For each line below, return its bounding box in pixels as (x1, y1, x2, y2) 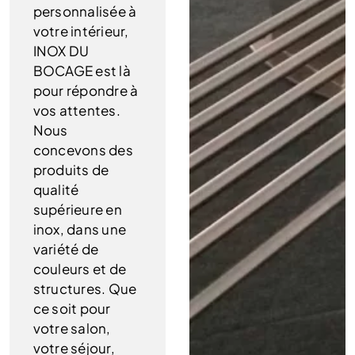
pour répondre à (32, 82, 139, 100)
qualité (32, 181, 79, 199)
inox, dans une (32, 220, 127, 239)
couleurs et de (32, 260, 127, 278)
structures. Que (32, 280, 137, 298)
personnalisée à (32, 2, 137, 21)
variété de (32, 240, 99, 258)
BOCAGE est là (32, 62, 131, 80)
